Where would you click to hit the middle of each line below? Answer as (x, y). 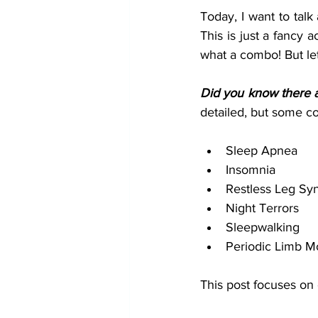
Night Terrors (262, 208)
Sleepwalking (263, 227)
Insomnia (251, 170)
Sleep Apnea (262, 151)
